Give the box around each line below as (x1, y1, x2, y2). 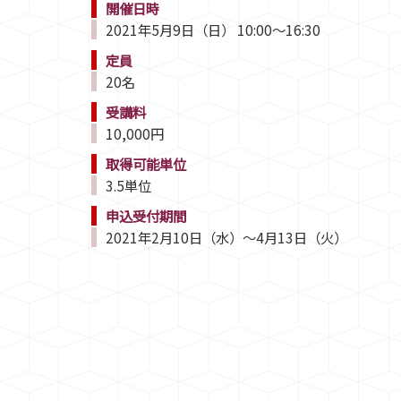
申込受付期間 (106, 205, 186, 226)
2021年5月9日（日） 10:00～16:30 (106, 19, 320, 39)
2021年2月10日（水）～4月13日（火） (106, 226, 347, 247)
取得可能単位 (106, 153, 186, 174)
